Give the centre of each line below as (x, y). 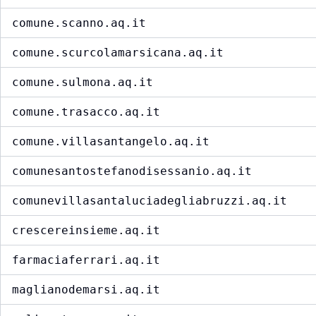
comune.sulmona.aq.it (83, 83)
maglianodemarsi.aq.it (86, 290)
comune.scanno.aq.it (79, 23)
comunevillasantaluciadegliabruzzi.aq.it (150, 201)
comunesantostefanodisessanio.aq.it (132, 171)
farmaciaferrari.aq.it (86, 260)
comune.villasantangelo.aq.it (111, 142)
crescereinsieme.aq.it (86, 231)
